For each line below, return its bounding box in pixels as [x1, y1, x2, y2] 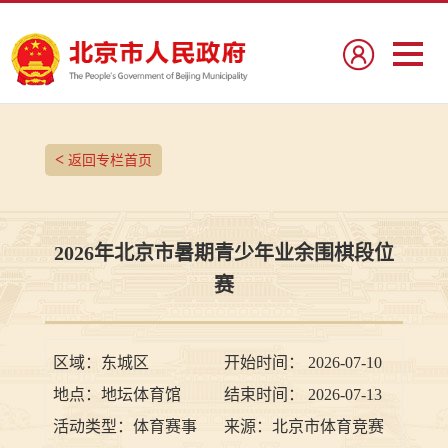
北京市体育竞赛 [271, 418, 384, 436]
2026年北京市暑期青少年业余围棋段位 [53, 242, 394, 264]
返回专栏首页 [63, 153, 152, 168]
